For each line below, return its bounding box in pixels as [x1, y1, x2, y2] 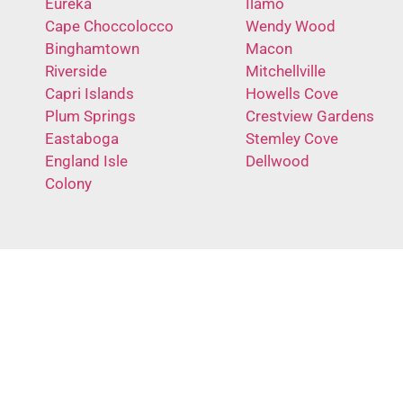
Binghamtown [45, 39, 139, 58]
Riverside [45, 61, 107, 80]
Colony [45, 174, 92, 193]
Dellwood [245, 151, 309, 170]
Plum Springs [45, 106, 136, 125]
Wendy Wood [245, 16, 336, 35]
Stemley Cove [245, 129, 338, 148]
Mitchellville [245, 61, 326, 80]
